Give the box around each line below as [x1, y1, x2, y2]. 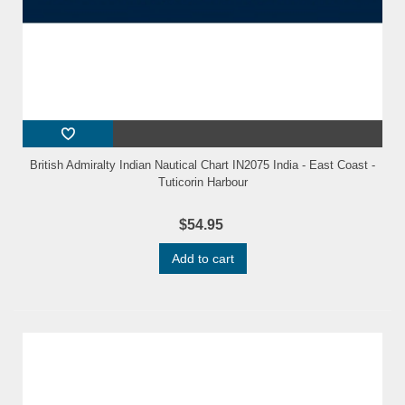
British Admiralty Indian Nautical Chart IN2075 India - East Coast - [30, 158, 375, 173]
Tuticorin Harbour [157, 175, 248, 190]
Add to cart [171, 251, 234, 267]
